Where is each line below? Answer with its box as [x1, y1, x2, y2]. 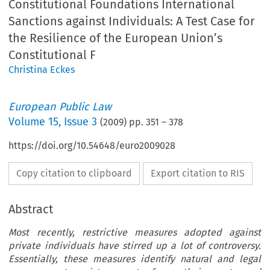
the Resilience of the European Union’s [8, 31, 223, 46]
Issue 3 [64, 115, 98, 129]
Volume [8, 115, 49, 129]
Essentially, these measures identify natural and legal [8, 253, 261, 265]
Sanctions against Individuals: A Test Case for [8, 14, 256, 29]
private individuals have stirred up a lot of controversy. [8, 240, 261, 252]
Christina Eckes [8, 64, 75, 76]
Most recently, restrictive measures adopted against [8, 227, 261, 239]
